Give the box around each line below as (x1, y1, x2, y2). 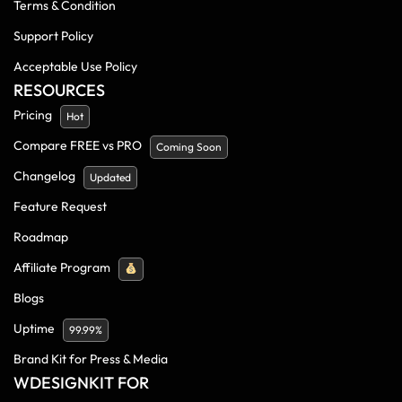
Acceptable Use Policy (13, 57, 137, 74)
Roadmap (13, 228, 68, 245)
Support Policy (13, 27, 93, 44)
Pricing (13, 106, 52, 123)
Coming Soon (156, 139, 222, 153)
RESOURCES (13, 79, 105, 100)
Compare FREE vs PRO (13, 136, 142, 153)
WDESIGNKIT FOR (13, 371, 149, 393)
